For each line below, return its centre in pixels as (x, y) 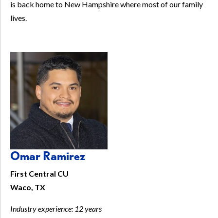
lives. (18, 18)
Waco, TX (28, 187)
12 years (88, 209)
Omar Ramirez (48, 156)
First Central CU (39, 174)
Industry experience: (42, 209)
